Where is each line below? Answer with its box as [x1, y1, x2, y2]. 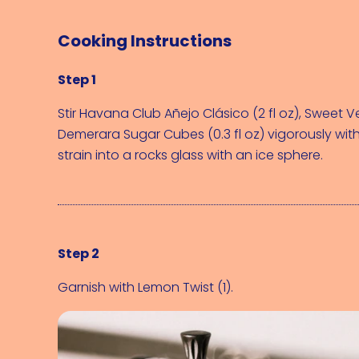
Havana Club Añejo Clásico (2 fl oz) [79, 104, 299, 123]
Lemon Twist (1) [138, 278, 231, 296]
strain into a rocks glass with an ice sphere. [58, 146, 323, 164]
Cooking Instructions [58, 30, 232, 52]
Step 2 [58, 244, 99, 263]
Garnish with [58, 278, 138, 296]
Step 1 [58, 71, 96, 89]
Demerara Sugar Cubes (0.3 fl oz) [58, 125, 264, 143]
